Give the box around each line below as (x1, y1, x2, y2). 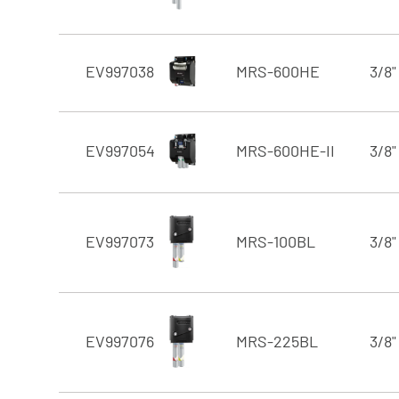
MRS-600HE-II (236, 140, 335, 160)
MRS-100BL (236, 231, 315, 251)
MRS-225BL (236, 330, 318, 351)
